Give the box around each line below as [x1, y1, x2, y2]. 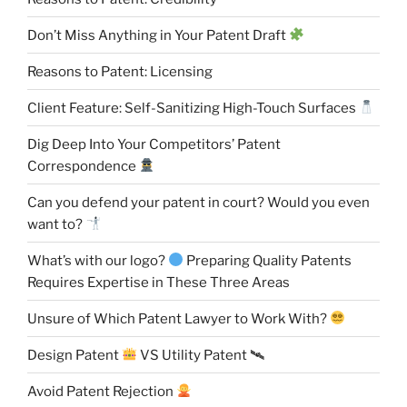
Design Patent [27, 346, 122, 363]
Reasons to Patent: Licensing [27, 63, 213, 80]
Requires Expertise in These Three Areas [27, 273, 290, 291]
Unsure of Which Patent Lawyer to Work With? [27, 310, 330, 327]
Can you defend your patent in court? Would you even [27, 194, 370, 211]
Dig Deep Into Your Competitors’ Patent [27, 135, 281, 153]
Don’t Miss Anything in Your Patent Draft [27, 26, 289, 44]
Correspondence [27, 157, 139, 174]
